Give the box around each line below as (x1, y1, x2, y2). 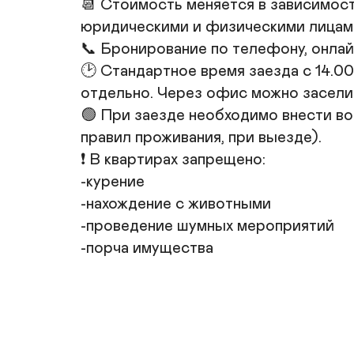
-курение (81, 174, 145, 190)
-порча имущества (81, 240, 213, 256)
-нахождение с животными (81, 196, 271, 212)
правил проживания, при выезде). (81, 130, 322, 145)
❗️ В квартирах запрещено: (81, 152, 265, 168)
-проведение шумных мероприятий (81, 218, 334, 234)
